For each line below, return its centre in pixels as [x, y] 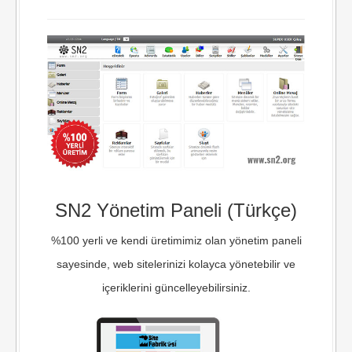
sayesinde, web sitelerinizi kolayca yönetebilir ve [176, 264]
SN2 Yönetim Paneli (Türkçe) [176, 210]
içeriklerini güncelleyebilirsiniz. [176, 287]
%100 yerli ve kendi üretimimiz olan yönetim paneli [176, 240]
